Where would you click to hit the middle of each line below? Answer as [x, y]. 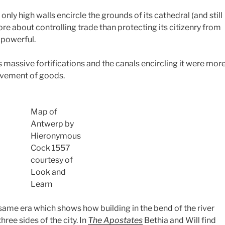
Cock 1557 [50, 148]
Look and [48, 172]
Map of [44, 111]
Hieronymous [56, 136]
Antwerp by [52, 124]
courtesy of [52, 160]
